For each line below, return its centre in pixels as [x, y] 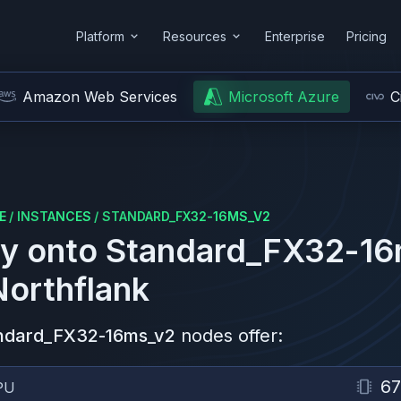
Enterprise [295, 36]
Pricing [367, 36]
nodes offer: [232, 336]
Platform [100, 36]
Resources [195, 36]
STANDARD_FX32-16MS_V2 [186, 216]
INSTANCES [54, 216]
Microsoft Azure [284, 97]
